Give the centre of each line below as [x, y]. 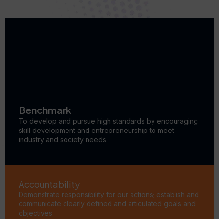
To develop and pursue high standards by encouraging [108, 121]
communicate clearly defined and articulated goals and [107, 204]
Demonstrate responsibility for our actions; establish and [109, 195]
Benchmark [45, 110]
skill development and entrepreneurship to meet [96, 130]
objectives [35, 213]
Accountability [49, 184]
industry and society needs [62, 140]
